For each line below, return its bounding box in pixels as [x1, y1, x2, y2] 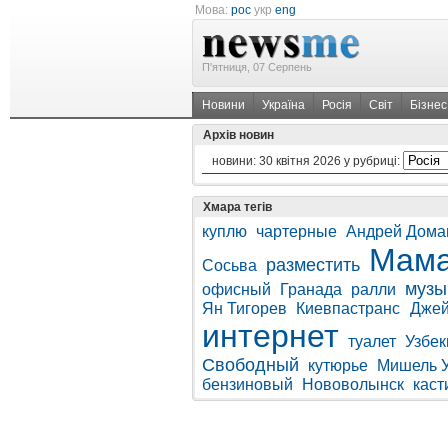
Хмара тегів [203, 200, 272, 214]
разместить [266, 255, 360, 275]
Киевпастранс [296, 300, 404, 317]
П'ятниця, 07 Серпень [202, 61, 312, 73]
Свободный [202, 355, 299, 375]
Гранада [280, 281, 342, 298]
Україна [262, 98, 305, 112]
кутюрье [308, 357, 368, 374]
